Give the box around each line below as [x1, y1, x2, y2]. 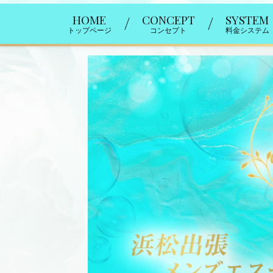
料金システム [225, 26, 269, 35]
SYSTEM [225, 12, 269, 28]
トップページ [67, 26, 112, 35]
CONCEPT [141, 12, 195, 28]
